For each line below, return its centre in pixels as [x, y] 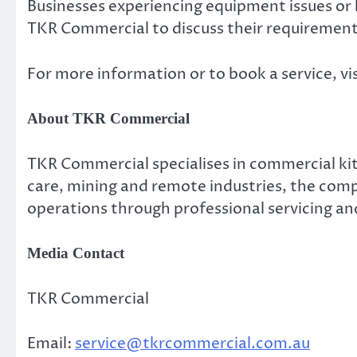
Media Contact [76, 253]
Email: [51, 344]
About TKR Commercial [108, 119]
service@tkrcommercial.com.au [192, 344]
